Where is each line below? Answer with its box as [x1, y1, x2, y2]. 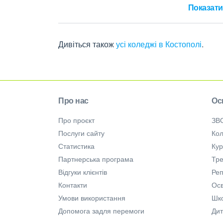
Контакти [58, 180, 87, 190]
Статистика [58, 141, 95, 151]
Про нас [58, 95, 89, 107]
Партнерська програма [58, 154, 133, 164]
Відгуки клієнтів [58, 167, 107, 177]
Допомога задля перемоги [58, 206, 144, 216]
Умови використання [58, 193, 125, 203]
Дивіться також [58, 38, 116, 50]
